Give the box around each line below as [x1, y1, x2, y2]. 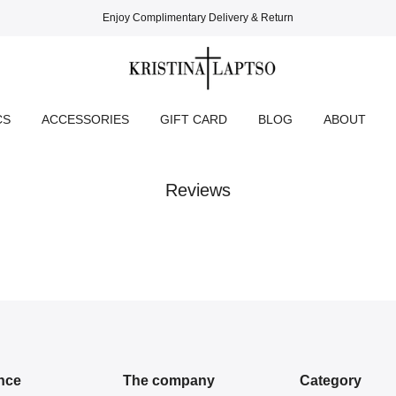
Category [300, 373, 362, 389]
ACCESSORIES [42, 112, 129, 127]
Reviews [165, 180, 231, 201]
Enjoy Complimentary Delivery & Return [103, 11, 293, 24]
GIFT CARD [160, 112, 227, 127]
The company [123, 373, 215, 389]
